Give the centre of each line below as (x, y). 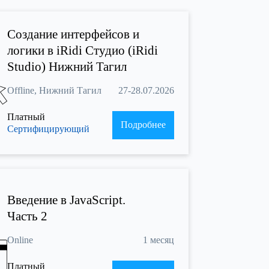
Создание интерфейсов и (73, 35)
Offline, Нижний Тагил (54, 91)
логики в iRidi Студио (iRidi (83, 51)
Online (20, 240)
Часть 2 (27, 216)
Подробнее (143, 125)
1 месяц (158, 240)
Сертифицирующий (48, 129)
